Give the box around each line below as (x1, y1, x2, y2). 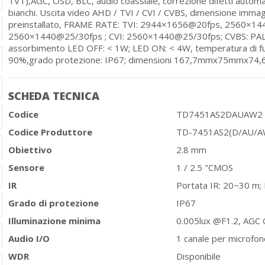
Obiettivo (8, 144, 52, 156)
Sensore (8, 161, 44, 173)
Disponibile (176, 250, 221, 262)
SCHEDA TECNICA (8, 89, 99, 103)
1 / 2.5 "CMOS (176, 161, 233, 173)
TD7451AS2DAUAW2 (176, 108, 263, 120)
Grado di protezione (8, 197, 99, 209)
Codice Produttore (8, 126, 92, 138)
